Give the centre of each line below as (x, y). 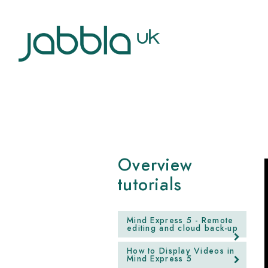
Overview (155, 165)
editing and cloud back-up (182, 228)
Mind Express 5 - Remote (180, 220)
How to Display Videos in (181, 251)
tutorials (150, 185)
